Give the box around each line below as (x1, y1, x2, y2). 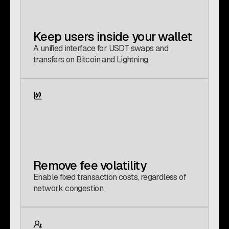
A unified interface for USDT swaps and (33, 43, 169, 54)
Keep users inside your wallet (33, 29, 192, 44)
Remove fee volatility (33, 157, 146, 173)
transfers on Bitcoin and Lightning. (33, 54, 149, 65)
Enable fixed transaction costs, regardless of (33, 172, 186, 182)
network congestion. (33, 183, 105, 194)
